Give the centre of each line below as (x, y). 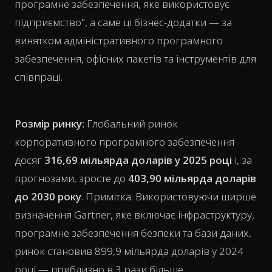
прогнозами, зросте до (71, 178)
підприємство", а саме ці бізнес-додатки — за (123, 22)
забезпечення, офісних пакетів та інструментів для (135, 59)
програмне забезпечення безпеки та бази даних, (133, 233)
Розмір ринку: (49, 124)
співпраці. (39, 77)
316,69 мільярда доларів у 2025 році (138, 160)
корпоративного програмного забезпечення (124, 142)
